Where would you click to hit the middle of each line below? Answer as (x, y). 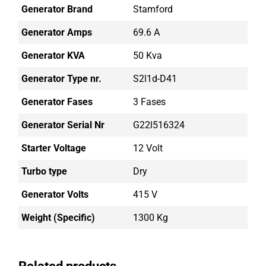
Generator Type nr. (62, 79)
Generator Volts (55, 194)
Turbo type (45, 171)
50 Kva (148, 56)
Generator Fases (57, 102)
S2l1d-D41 (155, 79)
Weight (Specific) (58, 218)
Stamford (153, 9)
